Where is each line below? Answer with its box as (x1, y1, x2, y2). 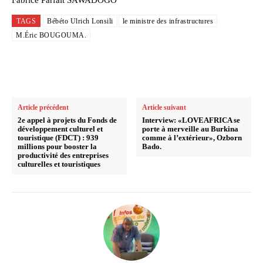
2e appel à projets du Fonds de (18, 116, 117, 125)
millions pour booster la (18, 142, 97, 151)
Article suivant (142, 103, 187, 112)
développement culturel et (18, 124, 103, 134)
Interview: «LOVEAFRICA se (142, 116, 241, 125)
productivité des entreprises (18, 151, 109, 160)
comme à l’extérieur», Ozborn (142, 133, 242, 143)
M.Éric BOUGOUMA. (16, 31, 86, 40)
